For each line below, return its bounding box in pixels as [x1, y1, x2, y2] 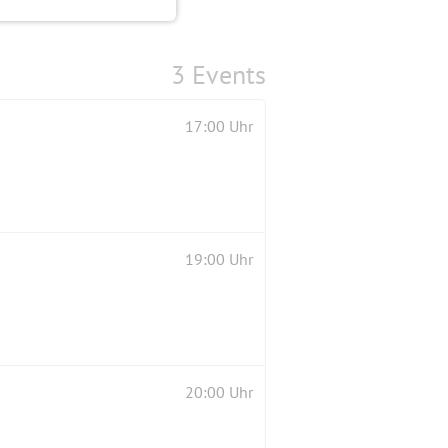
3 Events [171, 58, 266, 92]
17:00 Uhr [185, 116, 253, 137]
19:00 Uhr [185, 249, 253, 270]
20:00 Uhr [185, 382, 253, 403]
